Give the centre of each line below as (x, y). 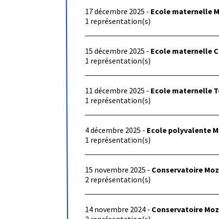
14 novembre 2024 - (119, 209)
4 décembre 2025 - (116, 130)
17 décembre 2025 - (118, 11)
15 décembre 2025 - (118, 51)
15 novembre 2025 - (119, 170)
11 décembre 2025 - (118, 91)
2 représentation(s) (118, 180)
